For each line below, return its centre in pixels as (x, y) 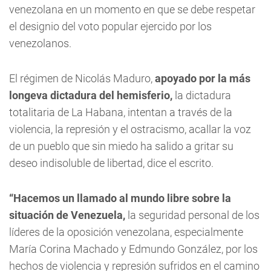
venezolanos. (40, 43)
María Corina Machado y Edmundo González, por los (133, 249)
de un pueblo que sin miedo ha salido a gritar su (121, 146)
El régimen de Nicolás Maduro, (82, 78)
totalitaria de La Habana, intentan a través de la (121, 112)
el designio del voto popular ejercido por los (110, 26)
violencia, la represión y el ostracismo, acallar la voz (130, 129)
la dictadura (202, 95)
